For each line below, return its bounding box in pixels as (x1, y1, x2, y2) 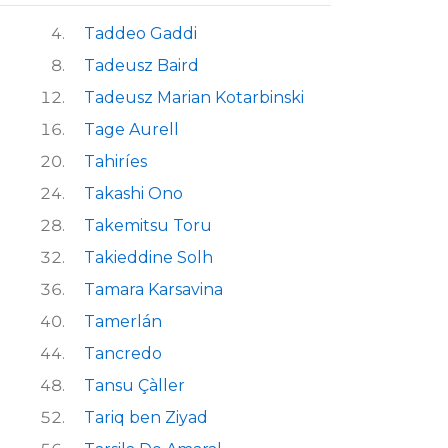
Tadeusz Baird (84, 55, 199, 75)
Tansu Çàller (84, 375, 185, 395)
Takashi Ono (84, 183, 183, 203)
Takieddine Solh (84, 247, 213, 267)
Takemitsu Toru (84, 215, 212, 235)
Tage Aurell (84, 119, 179, 139)
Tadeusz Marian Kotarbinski (84, 87, 304, 107)
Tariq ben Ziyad (84, 407, 208, 427)
